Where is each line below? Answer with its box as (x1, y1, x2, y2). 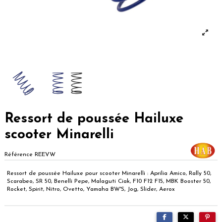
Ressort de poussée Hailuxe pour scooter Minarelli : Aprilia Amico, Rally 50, (7, 170, 211, 177)
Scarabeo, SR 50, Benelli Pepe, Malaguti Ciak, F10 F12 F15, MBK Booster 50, (7, 178, 211, 185)
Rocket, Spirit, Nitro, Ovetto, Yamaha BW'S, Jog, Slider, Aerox (7, 186, 175, 193)
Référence (4, 152, 33, 158)
